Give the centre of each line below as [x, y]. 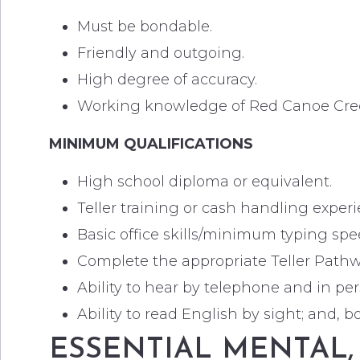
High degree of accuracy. [167, 80]
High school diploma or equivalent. [205, 182]
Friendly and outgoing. [161, 53]
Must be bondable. [145, 27]
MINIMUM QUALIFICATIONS [151, 144]
